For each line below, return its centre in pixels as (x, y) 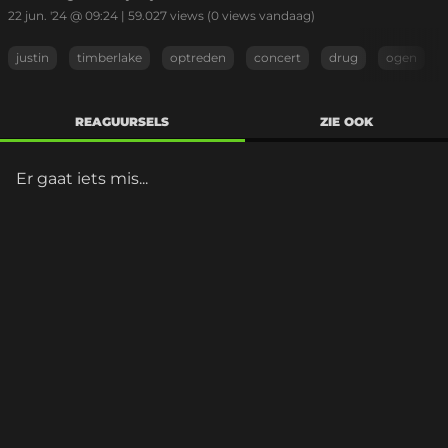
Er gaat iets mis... (82, 178)
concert (277, 57)
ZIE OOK (346, 121)
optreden (198, 57)
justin (32, 57)
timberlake (109, 57)
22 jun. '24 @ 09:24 (63, 15)
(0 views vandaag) (259, 15)
